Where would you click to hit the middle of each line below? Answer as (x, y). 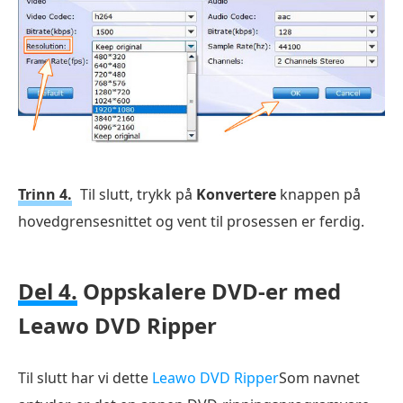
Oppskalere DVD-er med (209, 291)
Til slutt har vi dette (85, 377)
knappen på (318, 194)
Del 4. (48, 291)
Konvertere (236, 194)
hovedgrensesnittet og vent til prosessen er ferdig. (191, 221)
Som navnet (319, 377)
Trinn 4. (45, 194)
